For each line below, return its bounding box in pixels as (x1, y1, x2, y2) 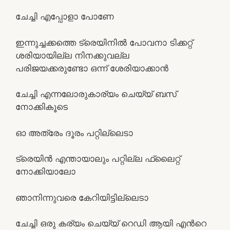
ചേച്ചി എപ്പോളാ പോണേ (15, 11, 114, 22)
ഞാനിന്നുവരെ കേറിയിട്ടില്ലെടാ (15, 192, 148, 203)
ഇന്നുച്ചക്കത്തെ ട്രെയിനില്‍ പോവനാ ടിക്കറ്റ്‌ (15, 37, 193, 48)
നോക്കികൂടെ (15, 102, 68, 112)
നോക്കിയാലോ (15, 166, 75, 177)
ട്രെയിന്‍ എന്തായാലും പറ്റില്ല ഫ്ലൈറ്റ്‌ (15, 154, 180, 164)
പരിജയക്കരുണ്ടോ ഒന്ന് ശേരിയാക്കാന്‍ (15, 63, 168, 73)
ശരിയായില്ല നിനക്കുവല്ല (15, 50, 129, 61)
